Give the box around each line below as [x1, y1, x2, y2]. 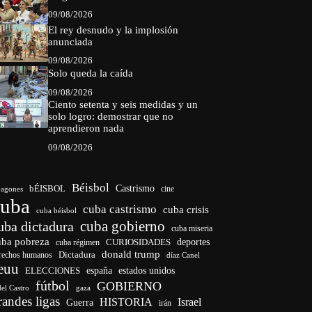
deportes [177, 236, 210, 247]
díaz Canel [166, 250, 201, 259]
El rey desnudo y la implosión [47, 24, 178, 36]
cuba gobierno [80, 217, 166, 235]
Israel [178, 295, 202, 308]
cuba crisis [163, 203, 210, 215]
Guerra [66, 297, 94, 308]
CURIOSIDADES [106, 237, 171, 247]
